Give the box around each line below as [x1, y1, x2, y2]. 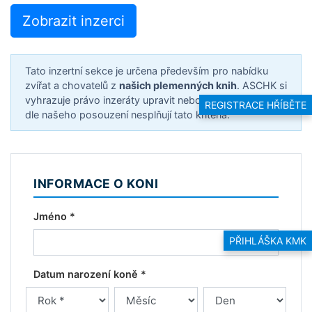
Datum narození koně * [33, 268, 146, 280]
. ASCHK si [237, 79, 287, 91]
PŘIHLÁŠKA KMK [229, 234, 306, 247]
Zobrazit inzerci [22, 13, 125, 29]
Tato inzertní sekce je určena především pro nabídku [25, 65, 268, 77]
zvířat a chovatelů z [25, 79, 119, 91]
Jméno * [33, 210, 75, 222]
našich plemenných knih [119, 79, 237, 91]
